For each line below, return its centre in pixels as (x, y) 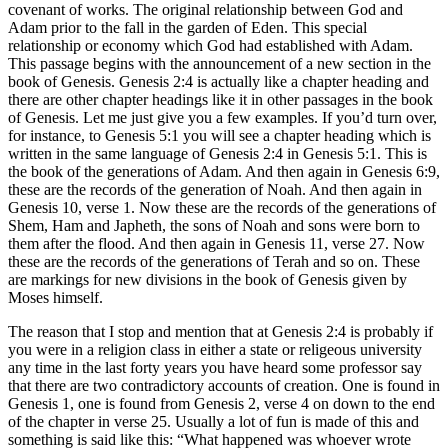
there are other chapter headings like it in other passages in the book (220, 99)
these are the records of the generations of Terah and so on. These (214, 261)
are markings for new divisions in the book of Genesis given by (207, 279)
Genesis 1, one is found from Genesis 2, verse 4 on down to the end (221, 403)
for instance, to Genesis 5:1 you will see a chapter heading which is (219, 135)
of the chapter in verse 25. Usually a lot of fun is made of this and (213, 421)
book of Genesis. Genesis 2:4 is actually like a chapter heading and (218, 81)
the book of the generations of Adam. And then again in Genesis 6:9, (224, 171)
